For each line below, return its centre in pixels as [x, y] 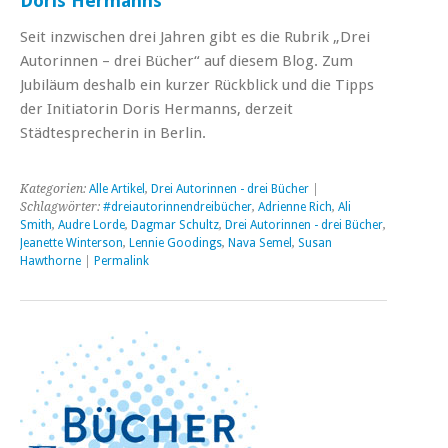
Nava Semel [260, 242]
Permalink [121, 260]
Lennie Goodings [175, 242]
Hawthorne [50, 260]
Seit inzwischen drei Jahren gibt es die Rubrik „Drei [195, 36]
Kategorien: [54, 188]
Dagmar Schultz [175, 224]
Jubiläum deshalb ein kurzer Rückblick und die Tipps [197, 84]
